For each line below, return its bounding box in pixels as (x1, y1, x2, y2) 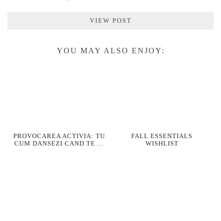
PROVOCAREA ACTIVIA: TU (13, 132, 105, 140)
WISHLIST (145, 140, 179, 147)
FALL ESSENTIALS (131, 132, 193, 140)
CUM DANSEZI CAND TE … (14, 140, 104, 147)
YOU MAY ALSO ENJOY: (56, 46, 165, 55)
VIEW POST (89, 16, 132, 24)
